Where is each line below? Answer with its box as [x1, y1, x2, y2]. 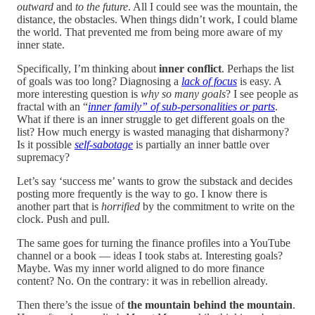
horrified [101, 200, 140, 212]
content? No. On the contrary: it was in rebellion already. [17, 274, 268, 287]
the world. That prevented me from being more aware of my [17, 25, 283, 38]
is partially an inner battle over [133, 138, 269, 150]
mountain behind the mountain [145, 298, 292, 311]
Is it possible [17, 138, 75, 150]
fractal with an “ [17, 100, 88, 112]
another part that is [17, 200, 101, 212]
